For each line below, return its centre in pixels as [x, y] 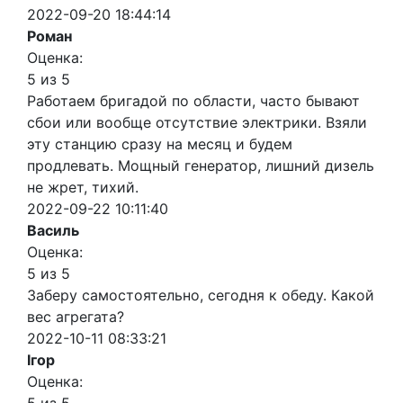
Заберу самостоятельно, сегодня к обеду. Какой [201, 296]
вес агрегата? [76, 317]
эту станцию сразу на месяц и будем [160, 144]
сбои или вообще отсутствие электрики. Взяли [197, 123]
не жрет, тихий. [83, 188]
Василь [53, 231]
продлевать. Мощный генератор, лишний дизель [201, 166]
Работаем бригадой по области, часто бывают [193, 101]
